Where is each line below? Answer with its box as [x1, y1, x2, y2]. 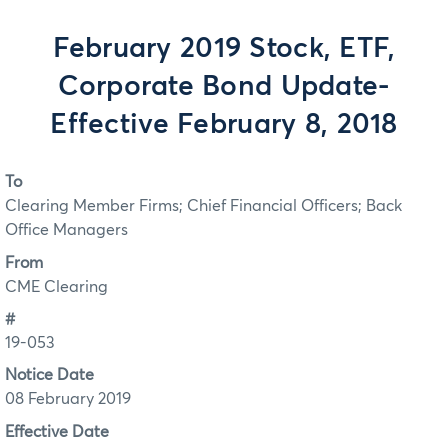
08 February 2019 [5, 391, 131, 408]
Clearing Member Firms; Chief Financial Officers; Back [5, 198, 402, 215]
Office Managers [5, 222, 128, 239]
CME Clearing [5, 278, 108, 295]
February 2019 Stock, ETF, [52, 35, 396, 63]
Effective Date [5, 423, 109, 440]
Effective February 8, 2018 [50, 111, 398, 139]
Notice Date [5, 367, 94, 384]
